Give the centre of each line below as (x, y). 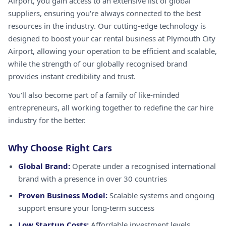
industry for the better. (47, 120)
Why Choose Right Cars (60, 148)
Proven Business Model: (63, 195)
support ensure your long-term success (86, 208)
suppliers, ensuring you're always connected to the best (104, 13)
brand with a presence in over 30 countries (93, 179)
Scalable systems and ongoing (161, 195)
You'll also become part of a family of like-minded (94, 95)
